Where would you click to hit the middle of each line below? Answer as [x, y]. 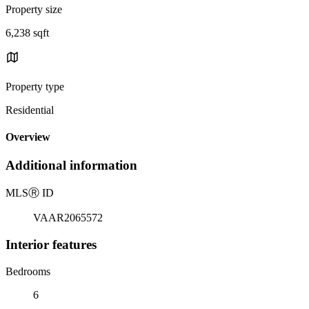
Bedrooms [28, 271]
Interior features [51, 244]
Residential [30, 110]
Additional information [71, 166]
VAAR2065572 [68, 218]
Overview [28, 137]
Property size [34, 9]
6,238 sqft [27, 32]
